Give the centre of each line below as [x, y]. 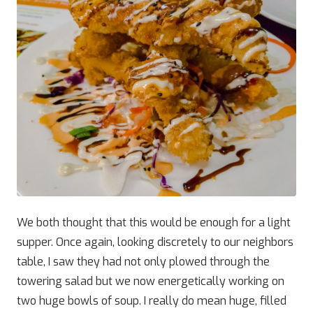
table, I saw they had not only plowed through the [143, 262]
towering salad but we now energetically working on [151, 281]
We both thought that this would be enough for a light [154, 223]
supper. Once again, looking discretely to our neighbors [155, 242]
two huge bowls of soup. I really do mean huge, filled [152, 301]
